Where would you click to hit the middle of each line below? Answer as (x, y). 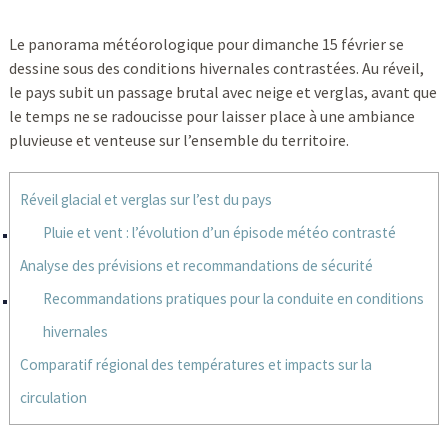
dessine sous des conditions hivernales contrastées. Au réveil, (216, 68)
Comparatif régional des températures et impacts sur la (195, 364)
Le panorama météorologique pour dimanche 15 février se (206, 44)
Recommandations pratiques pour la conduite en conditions (233, 298)
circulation (53, 397)
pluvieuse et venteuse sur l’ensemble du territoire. (178, 140)
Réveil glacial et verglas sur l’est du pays (145, 199)
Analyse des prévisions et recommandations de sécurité (196, 265)
